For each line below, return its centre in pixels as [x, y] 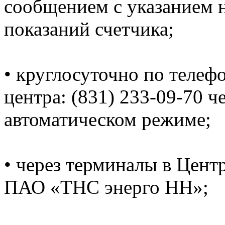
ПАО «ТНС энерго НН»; [106, 187]
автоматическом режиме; [107, 119]
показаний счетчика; [89, 29]
